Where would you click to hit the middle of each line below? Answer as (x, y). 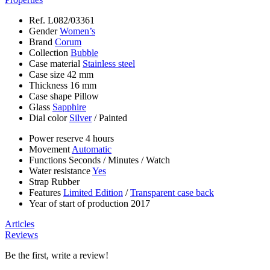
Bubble (84, 53)
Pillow (86, 96)
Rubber (65, 182)
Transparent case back (172, 193)
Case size (48, 75)
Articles (20, 224)
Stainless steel (109, 64)
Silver (80, 118)
